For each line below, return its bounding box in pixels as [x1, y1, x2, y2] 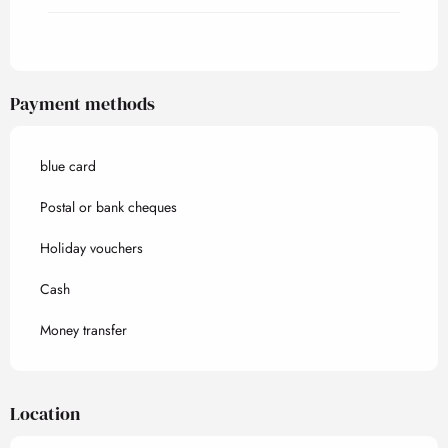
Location [10, 401, 80, 426]
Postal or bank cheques [40, 197, 177, 217]
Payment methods [10, 91, 155, 116]
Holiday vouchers [40, 238, 143, 258]
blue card [40, 156, 96, 176]
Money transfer [40, 320, 127, 340]
